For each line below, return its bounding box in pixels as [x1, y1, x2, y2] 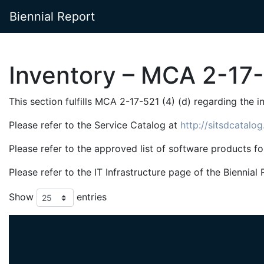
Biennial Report [9, 9, 95, 24]
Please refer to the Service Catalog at [9, 119, 180, 131]
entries [74, 190, 107, 203]
